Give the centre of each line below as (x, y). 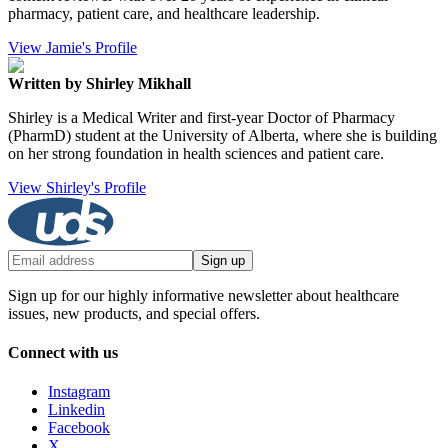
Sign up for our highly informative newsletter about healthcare (203, 295)
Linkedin (76, 410)
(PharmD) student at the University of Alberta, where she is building (222, 135)
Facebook (79, 428)
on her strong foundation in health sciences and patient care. (196, 153)
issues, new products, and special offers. (134, 313)
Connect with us (63, 353)
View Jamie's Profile (72, 47)
